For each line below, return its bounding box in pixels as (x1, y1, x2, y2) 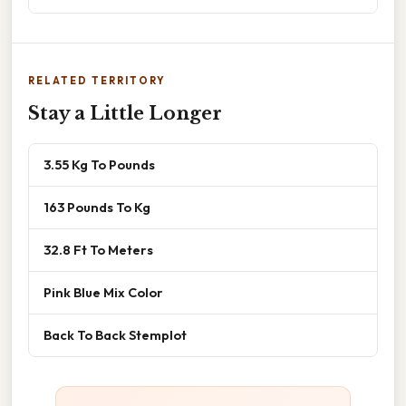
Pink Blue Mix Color (43, 283, 163, 301)
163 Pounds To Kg (43, 198, 150, 216)
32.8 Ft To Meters (43, 240, 153, 258)
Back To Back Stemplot (43, 325, 187, 343)
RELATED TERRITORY (28, 73, 166, 87)
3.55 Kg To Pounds (43, 155, 155, 173)
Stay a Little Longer (28, 101, 222, 124)
